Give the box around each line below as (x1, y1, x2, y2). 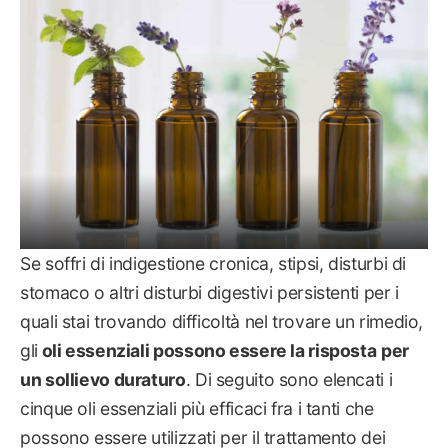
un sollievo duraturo (20, 368, 186, 390)
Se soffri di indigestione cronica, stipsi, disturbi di (20, 252, 407, 274)
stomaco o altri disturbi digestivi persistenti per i (20, 281, 399, 303)
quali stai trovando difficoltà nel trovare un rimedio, (20, 310, 424, 332)
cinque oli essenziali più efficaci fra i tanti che (20, 397, 374, 419)
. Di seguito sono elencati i (185, 368, 393, 390)
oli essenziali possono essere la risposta (37, 339, 377, 361)
